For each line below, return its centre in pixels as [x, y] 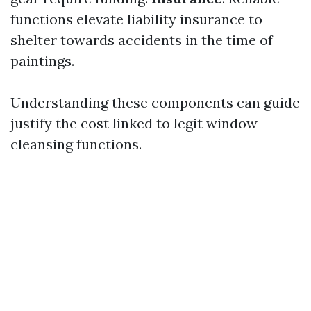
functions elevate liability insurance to [136, 19]
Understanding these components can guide [155, 102]
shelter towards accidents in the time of [142, 40]
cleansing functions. [76, 144]
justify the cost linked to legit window [134, 123]
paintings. [42, 61]
